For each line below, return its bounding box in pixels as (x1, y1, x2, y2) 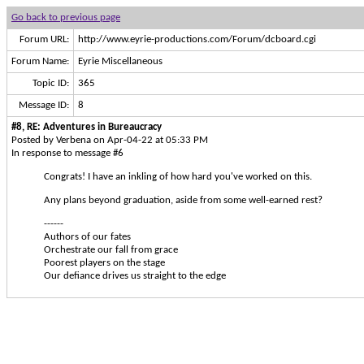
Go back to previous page (11, 12, 120, 23)
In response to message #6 (11, 148, 123, 158)
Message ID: (19, 100, 69, 110)
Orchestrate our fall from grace (44, 245, 178, 255)
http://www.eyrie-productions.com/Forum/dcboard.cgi (78, 34, 316, 45)
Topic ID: (32, 78, 69, 89)
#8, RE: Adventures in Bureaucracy (11, 122, 162, 132)
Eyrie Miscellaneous (78, 56, 162, 67)
